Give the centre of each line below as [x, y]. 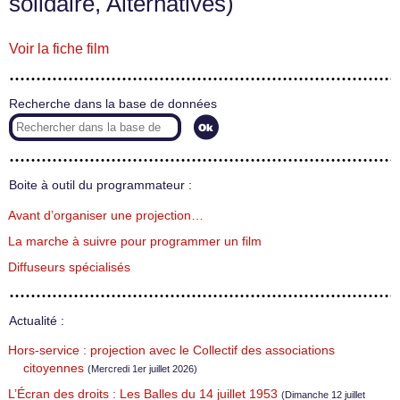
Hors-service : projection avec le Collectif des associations [171, 351]
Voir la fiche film [59, 49]
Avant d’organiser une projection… [106, 215]
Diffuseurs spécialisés [69, 267]
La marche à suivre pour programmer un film [135, 241]
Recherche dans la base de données [113, 104]
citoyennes [54, 369]
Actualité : [37, 321]
